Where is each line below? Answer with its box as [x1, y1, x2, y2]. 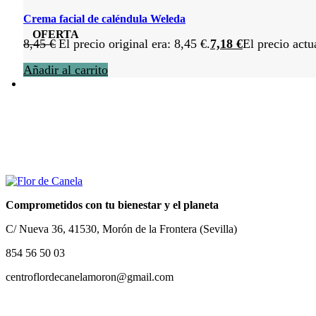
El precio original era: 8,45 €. [59, 36, 210, 51]
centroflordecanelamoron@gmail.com [6, 270, 174, 283]
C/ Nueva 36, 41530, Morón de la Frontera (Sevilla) [6, 222, 237, 235]
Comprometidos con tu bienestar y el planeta [6, 198, 219, 211]
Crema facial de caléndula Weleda [23, 12, 186, 25]
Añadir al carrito [23, 62, 108, 77]
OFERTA [32, 28, 79, 41]
